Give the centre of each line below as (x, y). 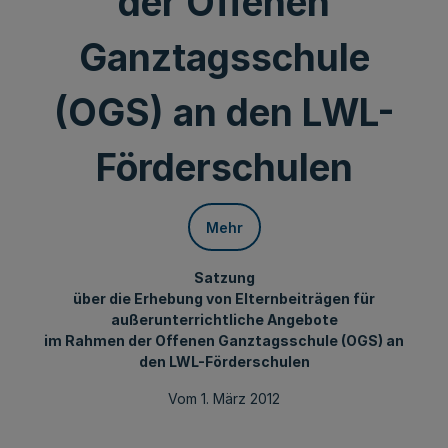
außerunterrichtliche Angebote (224, 319)
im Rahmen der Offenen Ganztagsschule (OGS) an (224, 340)
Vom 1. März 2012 (224, 398)
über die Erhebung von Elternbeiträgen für (224, 298)
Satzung (224, 277)
